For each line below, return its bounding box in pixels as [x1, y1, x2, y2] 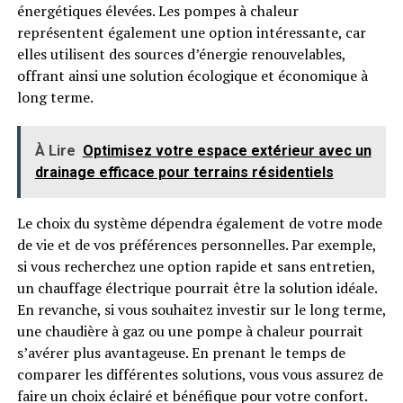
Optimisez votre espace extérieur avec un [82, 142, 372, 159]
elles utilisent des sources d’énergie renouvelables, [16, 44, 345, 64]
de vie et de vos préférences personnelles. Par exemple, [16, 235, 376, 255]
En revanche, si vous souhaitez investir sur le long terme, [16, 300, 386, 319]
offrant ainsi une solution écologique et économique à [16, 66, 368, 85]
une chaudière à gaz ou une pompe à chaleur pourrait [16, 321, 363, 341]
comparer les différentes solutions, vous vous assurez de [16, 364, 383, 384]
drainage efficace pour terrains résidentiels [34, 164, 334, 181]
